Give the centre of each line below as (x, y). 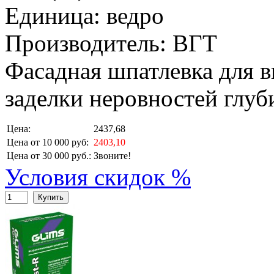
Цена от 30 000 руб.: (49, 156)
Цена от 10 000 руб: (48, 143)
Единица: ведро (84, 16)
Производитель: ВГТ (111, 43)
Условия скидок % (98, 177)
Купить (51, 198)
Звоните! (112, 156)
